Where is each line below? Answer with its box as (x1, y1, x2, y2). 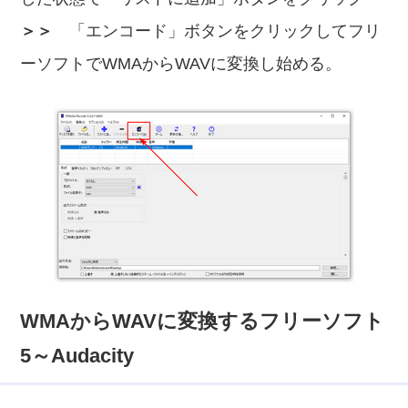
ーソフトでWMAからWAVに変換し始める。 (20, 55, 342, 73)
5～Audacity (20, 344, 135, 367)
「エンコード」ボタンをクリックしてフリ (53, 22, 382, 40)
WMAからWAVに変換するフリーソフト (20, 310, 385, 332)
